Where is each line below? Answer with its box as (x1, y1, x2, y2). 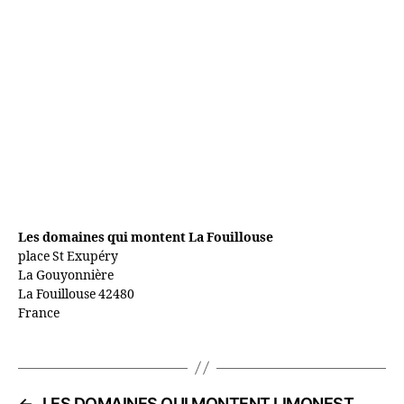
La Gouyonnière (18, 267, 114, 283)
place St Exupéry (18, 248, 118, 264)
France (18, 305, 60, 321)
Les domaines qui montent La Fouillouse (18, 229, 273, 245)
